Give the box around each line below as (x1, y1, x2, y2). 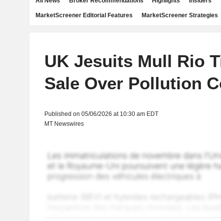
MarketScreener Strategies (141, 12, 218, 19)
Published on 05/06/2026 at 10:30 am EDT (44, 110, 158, 117)
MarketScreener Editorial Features (36, 12, 133, 19)
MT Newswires (44, 120, 84, 127)
